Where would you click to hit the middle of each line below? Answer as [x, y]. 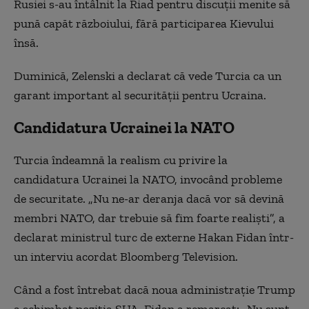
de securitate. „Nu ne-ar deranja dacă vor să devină [149, 199]
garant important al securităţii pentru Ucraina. [140, 95]
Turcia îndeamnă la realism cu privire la [121, 160]
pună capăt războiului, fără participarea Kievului [144, 23]
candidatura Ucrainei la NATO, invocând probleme [148, 179]
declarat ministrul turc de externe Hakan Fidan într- [154, 237]
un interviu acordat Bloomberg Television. [126, 257]
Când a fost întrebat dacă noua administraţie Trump [154, 290]
